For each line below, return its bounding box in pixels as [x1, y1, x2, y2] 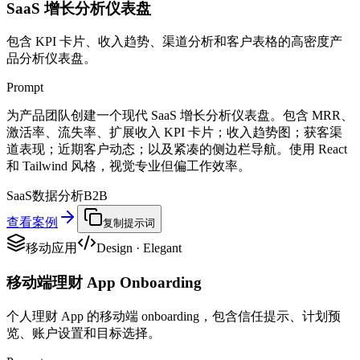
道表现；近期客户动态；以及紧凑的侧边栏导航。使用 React [6, 142, 347, 157]
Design [96, 241, 133, 256]
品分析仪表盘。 [6, 51, 96, 66]
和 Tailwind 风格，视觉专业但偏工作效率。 [6, 159, 251, 174]
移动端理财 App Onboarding [6, 274, 202, 292]
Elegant [143, 241, 182, 256]
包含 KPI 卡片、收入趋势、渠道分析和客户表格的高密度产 [6, 35, 342, 49]
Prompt [6, 80, 43, 95]
